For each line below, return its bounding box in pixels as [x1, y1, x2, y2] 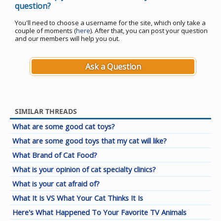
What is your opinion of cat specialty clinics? [12, 164, 156, 174]
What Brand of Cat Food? [12, 150, 97, 160]
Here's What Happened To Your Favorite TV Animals [12, 207, 186, 217]
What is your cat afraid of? [12, 179, 100, 188]
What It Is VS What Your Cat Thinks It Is [12, 193, 143, 203]
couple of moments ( [15, 26, 76, 35]
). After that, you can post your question [90, 26, 208, 35]
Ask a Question [85, 61, 141, 72]
